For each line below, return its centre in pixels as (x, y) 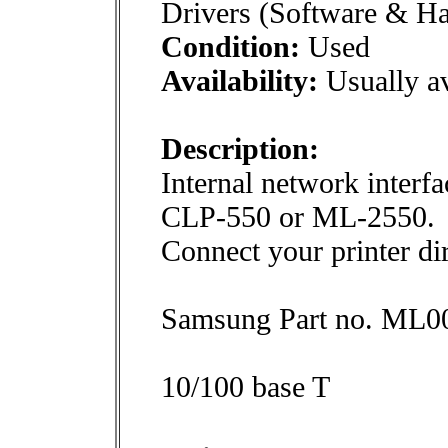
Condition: (230, 46)
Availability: (239, 80)
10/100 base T (245, 386)
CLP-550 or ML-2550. (298, 216)
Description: (240, 148)
